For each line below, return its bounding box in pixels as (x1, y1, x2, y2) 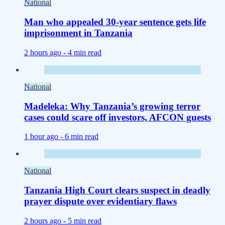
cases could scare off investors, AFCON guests (24, 111, 211, 123)
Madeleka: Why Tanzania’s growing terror (24, 100, 200, 111)
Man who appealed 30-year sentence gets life (24, 17, 206, 28)
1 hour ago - (24, 132, 65, 141)
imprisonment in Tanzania (24, 28, 133, 39)
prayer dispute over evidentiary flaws (24, 195, 177, 206)
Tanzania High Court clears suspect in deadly (24, 184, 210, 195)
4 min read (68, 48, 101, 57)
